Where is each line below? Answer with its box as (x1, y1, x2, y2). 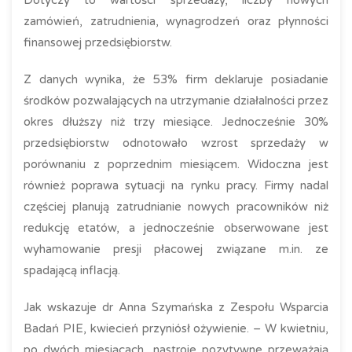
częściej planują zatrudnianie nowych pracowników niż (24, 200, 328, 214)
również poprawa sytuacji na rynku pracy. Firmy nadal (24, 178, 328, 192)
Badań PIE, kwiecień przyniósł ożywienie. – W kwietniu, (24, 321, 328, 335)
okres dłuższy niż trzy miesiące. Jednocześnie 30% (24, 115, 328, 129)
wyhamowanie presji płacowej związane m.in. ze (24, 242, 328, 256)
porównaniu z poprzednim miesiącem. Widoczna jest (24, 157, 328, 171)
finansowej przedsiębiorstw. (24, 35, 172, 49)
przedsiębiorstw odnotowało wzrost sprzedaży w (24, 136, 328, 150)
